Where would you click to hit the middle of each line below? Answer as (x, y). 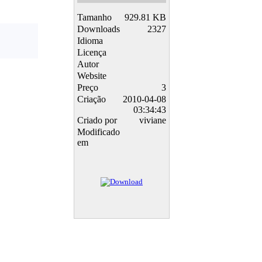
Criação (92, 99)
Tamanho (94, 18)
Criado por (97, 120)
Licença (92, 53)
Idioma (90, 41)
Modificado (99, 132)
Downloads (99, 29)
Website (92, 76)
